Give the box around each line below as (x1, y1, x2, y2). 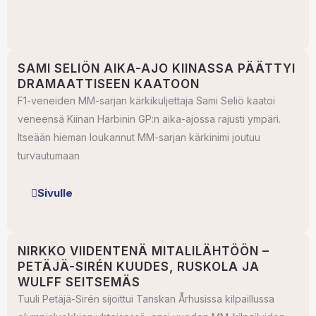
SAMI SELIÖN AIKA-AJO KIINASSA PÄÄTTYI (18, 61, 296, 75)
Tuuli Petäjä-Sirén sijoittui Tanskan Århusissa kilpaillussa (18, 293, 274, 305)
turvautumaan (18, 150, 80, 162)
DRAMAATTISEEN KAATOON (18, 77, 200, 91)
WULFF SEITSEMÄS (18, 275, 140, 289)
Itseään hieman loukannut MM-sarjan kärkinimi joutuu (18, 131, 260, 143)
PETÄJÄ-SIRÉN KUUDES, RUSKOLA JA (18, 260, 260, 274)
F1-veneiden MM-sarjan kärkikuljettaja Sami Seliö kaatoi (18, 95, 275, 107)
